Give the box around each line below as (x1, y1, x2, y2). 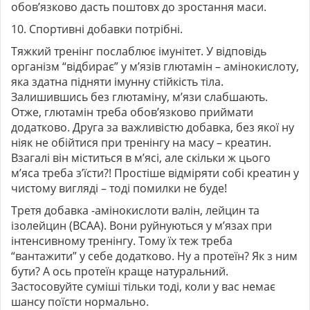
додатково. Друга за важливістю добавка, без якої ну (11, 119, 294, 135)
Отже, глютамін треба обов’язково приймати (11, 104, 253, 120)
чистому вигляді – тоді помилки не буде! (11, 180, 227, 196)
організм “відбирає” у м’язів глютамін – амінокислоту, (11, 58, 299, 74)
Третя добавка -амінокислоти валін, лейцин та (11, 202, 259, 218)
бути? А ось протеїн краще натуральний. (11, 263, 228, 279)
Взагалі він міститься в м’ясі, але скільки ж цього (11, 149, 271, 165)
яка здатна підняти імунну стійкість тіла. (11, 73, 224, 89)
